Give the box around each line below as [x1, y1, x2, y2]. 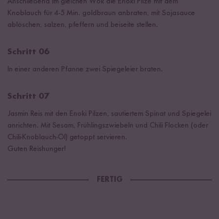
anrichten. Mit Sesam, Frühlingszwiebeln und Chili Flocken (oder [7, 121, 208, 130]
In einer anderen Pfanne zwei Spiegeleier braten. [7, 65, 163, 73]
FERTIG [96, 175, 123, 184]
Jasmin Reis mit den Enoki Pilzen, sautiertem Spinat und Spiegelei [7, 109, 211, 118]
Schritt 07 [7, 91, 49, 101]
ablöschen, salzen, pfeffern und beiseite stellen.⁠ [7, 21, 158, 29]
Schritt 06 [7, 47, 49, 56]
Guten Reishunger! [7, 145, 66, 153]
